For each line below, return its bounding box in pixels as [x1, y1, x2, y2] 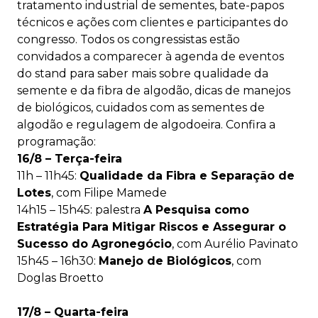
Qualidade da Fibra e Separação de [79, 169, 295, 182]
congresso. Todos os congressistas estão [17, 33, 240, 46]
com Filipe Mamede [56, 186, 167, 199]
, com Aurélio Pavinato [172, 237, 298, 251]
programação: [17, 135, 96, 148]
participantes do [197, 16, 288, 29]
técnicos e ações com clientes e [17, 16, 194, 29]
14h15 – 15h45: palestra [17, 203, 143, 216]
